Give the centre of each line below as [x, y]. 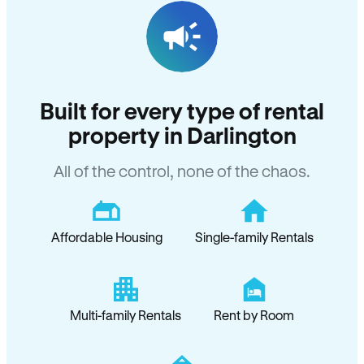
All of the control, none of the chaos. [182, 171]
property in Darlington [182, 135]
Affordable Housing [106, 237]
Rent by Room [254, 315]
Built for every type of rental [182, 110]
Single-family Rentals [254, 237]
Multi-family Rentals [126, 315]
